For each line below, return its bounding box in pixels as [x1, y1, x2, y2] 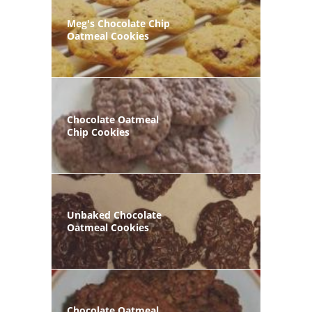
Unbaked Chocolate [67, 208, 162, 221]
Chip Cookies [67, 125, 130, 139]
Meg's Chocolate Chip [67, 17, 170, 31]
